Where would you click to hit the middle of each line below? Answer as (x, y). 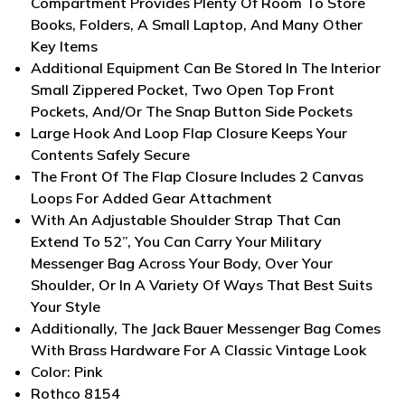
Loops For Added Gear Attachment (152, 198)
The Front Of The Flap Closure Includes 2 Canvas (198, 176)
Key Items (65, 46)
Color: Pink (67, 371)
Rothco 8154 (76, 393)
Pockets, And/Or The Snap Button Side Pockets (192, 111)
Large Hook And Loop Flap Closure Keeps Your (189, 132)
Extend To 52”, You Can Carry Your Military (177, 241)
